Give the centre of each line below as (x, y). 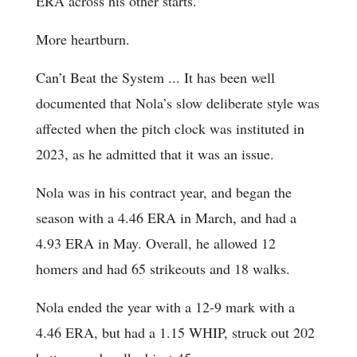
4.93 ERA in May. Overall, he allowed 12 (156, 243)
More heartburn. (83, 39)
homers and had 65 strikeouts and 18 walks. (163, 269)
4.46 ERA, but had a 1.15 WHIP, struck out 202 (175, 333)
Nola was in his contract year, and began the (164, 192)
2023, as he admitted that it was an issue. (155, 154)
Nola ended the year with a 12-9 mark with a (165, 307)
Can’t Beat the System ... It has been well (155, 78)
